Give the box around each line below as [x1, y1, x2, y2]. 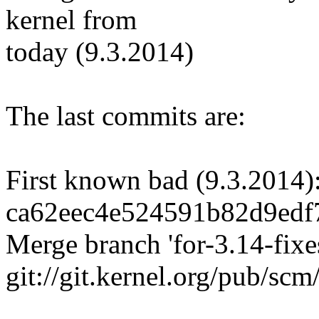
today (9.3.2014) [6, 36, 194, 68]
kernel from [6, 4, 137, 36]
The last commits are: [6, 100, 246, 132]
